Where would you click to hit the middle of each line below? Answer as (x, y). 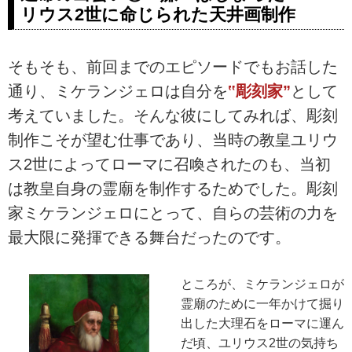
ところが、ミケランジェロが (262, 284)
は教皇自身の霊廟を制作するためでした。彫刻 (173, 188)
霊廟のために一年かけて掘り (262, 303)
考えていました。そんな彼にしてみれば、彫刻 (173, 115)
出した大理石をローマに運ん (262, 323)
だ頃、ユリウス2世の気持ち (259, 343)
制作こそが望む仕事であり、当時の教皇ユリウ (173, 139)
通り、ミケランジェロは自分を (118, 91)
